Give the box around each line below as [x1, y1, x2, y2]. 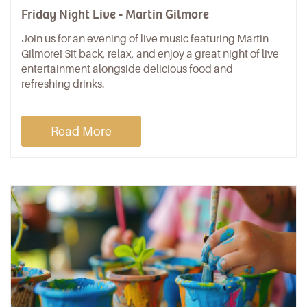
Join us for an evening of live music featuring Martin [21, 32, 269, 45]
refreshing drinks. [21, 77, 107, 90]
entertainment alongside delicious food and [21, 62, 233, 75]
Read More [51, 123, 112, 138]
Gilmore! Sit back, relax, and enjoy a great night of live [21, 47, 279, 60]
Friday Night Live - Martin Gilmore [21, 5, 209, 23]
